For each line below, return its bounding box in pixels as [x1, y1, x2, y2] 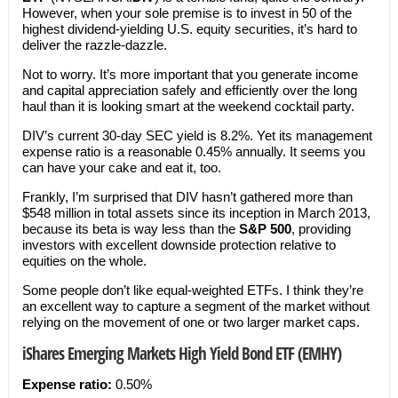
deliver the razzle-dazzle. [21, 37, 167, 52]
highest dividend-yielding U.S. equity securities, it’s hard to [21, 21, 357, 36]
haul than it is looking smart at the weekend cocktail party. [21, 99, 354, 114]
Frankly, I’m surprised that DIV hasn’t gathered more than [21, 189, 353, 204]
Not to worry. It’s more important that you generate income [21, 67, 358, 82]
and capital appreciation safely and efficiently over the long [21, 83, 357, 98]
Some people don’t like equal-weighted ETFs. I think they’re [21, 283, 363, 298]
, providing [291, 221, 351, 236]
